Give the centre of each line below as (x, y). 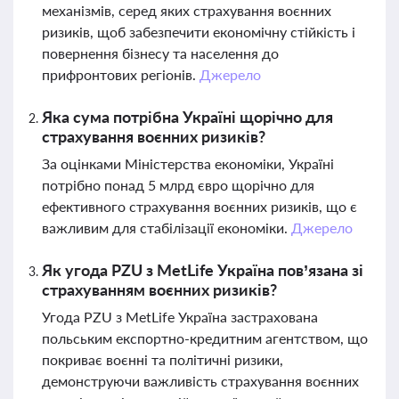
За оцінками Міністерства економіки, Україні (188, 163)
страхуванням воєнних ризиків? (159, 289)
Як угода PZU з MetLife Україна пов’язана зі (203, 270)
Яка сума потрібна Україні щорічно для (187, 117)
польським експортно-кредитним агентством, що (205, 338)
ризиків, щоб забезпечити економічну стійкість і (199, 32)
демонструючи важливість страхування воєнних (200, 381)
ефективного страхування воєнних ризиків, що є (199, 206)
